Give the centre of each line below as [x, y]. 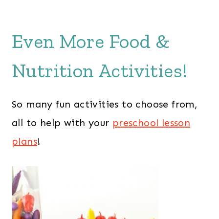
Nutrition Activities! [100, 70]
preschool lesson [151, 122]
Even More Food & [91, 41]
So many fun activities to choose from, [105, 104]
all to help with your [62, 122]
